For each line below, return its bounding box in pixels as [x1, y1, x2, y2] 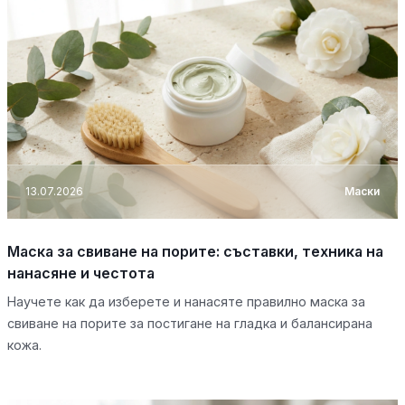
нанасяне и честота [7, 263, 155, 282]
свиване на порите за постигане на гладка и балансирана [7, 315, 372, 331]
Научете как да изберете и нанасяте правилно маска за [7, 293, 365, 309]
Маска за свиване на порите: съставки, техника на [7, 241, 383, 260]
